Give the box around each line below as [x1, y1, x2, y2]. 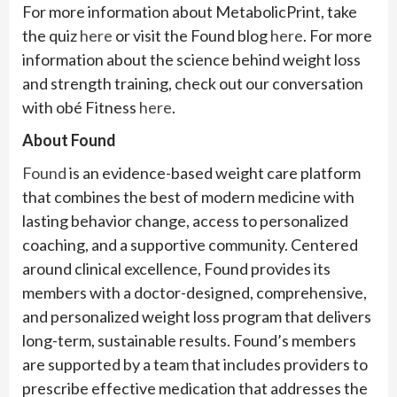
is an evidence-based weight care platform [66, 163, 361, 183]
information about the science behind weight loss [22, 50, 361, 70]
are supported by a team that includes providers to [22, 354, 368, 375]
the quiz [22, 26, 80, 46]
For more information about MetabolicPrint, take [22, 2, 357, 22]
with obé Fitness [22, 97, 139, 118]
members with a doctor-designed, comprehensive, [22, 283, 367, 303]
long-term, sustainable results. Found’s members [22, 331, 356, 351]
